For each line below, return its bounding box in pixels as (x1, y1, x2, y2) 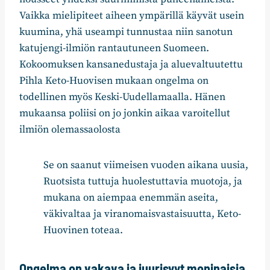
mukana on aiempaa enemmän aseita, (43, 191, 218, 205)
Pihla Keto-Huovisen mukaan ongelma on (19, 74, 209, 88)
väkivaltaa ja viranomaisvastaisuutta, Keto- (43, 207, 241, 221)
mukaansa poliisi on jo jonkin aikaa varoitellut (19, 107, 230, 121)
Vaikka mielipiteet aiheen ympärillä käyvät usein (19, 9, 244, 23)
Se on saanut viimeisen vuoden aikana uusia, (43, 159, 248, 172)
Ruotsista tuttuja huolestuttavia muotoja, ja (43, 175, 242, 189)
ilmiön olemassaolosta (19, 123, 121, 137)
